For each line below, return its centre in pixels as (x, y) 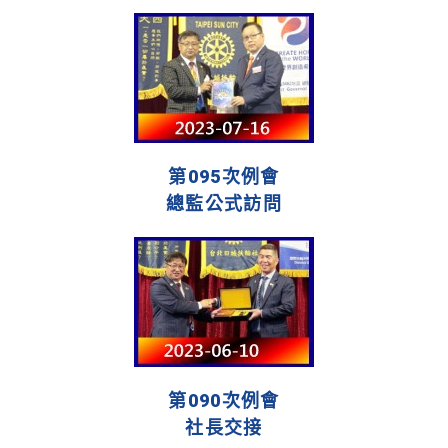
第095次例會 (224, 177)
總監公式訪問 (224, 204)
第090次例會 (224, 401)
